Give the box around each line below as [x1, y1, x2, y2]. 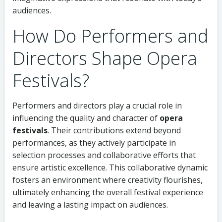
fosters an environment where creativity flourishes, [12, 174, 203, 185]
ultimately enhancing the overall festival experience [12, 187, 203, 198]
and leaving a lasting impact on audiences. [12, 199, 168, 210]
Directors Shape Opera [12, 46, 197, 70]
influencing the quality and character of [12, 112, 160, 123]
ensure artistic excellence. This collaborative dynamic [12, 162, 208, 173]
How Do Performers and [12, 24, 208, 48]
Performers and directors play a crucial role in [12, 100, 182, 111]
